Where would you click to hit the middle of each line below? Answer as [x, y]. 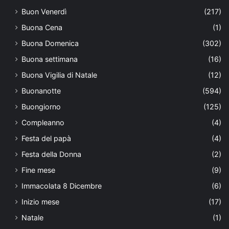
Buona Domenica [50, 43]
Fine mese [38, 170]
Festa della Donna [51, 154]
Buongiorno [41, 107]
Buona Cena [42, 28]
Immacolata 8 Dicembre [62, 186]
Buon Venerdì [44, 12]
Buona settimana [50, 59]
